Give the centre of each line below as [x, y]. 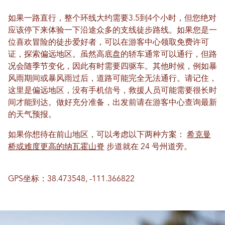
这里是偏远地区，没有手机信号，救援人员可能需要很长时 [113, 91]
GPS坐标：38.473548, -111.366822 [71, 179]
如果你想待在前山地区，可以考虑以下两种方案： [97, 135]
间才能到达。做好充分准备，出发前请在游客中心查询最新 [113, 103]
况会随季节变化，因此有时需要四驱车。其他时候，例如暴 [113, 67]
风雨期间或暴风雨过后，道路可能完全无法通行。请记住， [113, 79]
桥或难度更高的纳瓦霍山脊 [56, 147]
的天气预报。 [32, 115]
